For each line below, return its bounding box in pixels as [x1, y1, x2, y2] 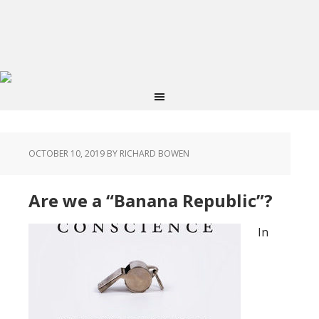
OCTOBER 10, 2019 [28, 147, 105, 159]
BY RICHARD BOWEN [105, 147, 189, 159]
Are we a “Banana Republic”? [28, 189, 273, 212]
